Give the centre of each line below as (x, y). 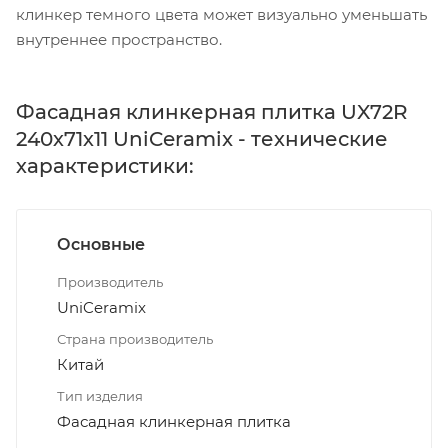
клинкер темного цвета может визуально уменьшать (221, 14)
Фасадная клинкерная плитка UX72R (212, 111)
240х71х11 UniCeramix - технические (202, 138)
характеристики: (105, 165)
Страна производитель (135, 338)
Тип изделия (100, 395)
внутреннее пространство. (119, 39)
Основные (101, 244)
